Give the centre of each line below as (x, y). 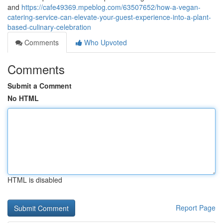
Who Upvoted (105, 42)
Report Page (196, 208)
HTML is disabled (35, 180)
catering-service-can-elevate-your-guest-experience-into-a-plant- (109, 17)
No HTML (23, 98)
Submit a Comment (40, 86)
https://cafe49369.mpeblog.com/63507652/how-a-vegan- (111, 7)
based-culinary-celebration (49, 27)
